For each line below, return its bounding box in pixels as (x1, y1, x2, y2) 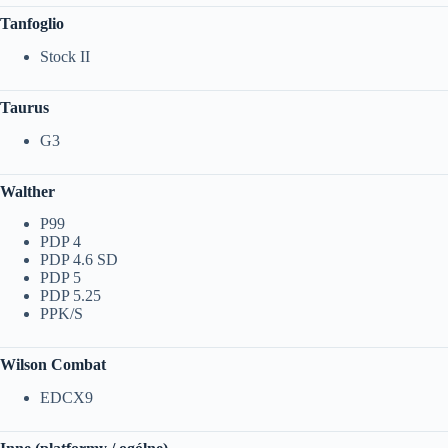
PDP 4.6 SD (40, 251, 118, 269)
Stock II (40, 47, 90, 65)
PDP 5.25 (40, 287, 101, 305)
